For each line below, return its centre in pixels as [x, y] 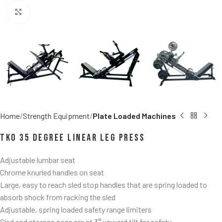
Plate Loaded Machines [134, 116]
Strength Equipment [56, 116]
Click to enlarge [55, 12]
